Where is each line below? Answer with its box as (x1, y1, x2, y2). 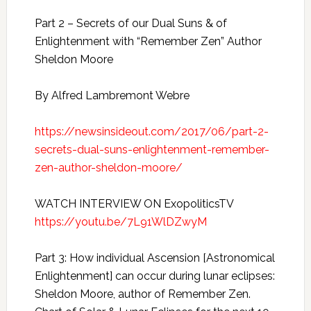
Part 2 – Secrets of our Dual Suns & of (34, 17, 227, 30)
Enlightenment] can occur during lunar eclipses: (34, 269, 275, 283)
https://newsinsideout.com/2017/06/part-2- (34, 125, 269, 138)
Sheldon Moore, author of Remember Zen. (34, 287, 251, 301)
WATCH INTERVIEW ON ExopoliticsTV (34, 197, 233, 210)
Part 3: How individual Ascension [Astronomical (34, 251, 275, 264)
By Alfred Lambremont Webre (34, 89, 190, 102)
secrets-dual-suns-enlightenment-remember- (34, 143, 269, 156)
